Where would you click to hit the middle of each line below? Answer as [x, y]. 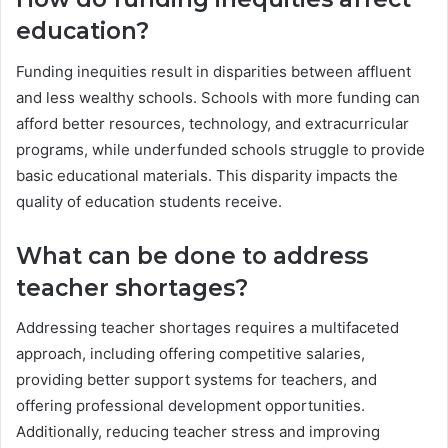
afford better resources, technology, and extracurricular [212, 123]
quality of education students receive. [149, 201]
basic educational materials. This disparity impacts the [207, 175]
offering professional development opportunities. [190, 406]
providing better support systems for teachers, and [196, 380]
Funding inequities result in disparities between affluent [213, 71]
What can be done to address [192, 255]
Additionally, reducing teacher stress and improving [198, 432]
